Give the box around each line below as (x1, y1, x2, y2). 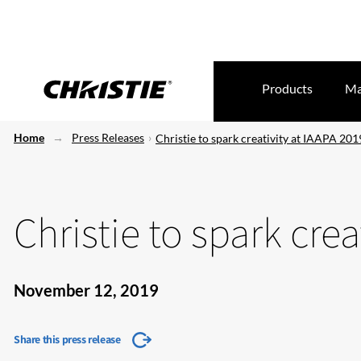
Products (262, 81, 313, 96)
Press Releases (72, 131, 144, 144)
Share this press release (14, 332, 121, 346)
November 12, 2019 (14, 280, 159, 300)
